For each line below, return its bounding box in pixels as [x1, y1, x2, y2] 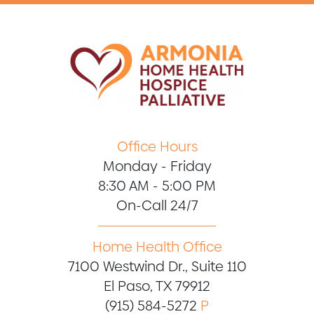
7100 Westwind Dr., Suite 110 [67, 257, 247, 277]
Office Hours [116, 137, 198, 157]
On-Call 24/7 [116, 196, 198, 216]
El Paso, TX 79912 [104, 276, 210, 296]
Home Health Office [92, 237, 222, 257]
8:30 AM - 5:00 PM [98, 176, 216, 196]
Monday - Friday [102, 156, 212, 177]
